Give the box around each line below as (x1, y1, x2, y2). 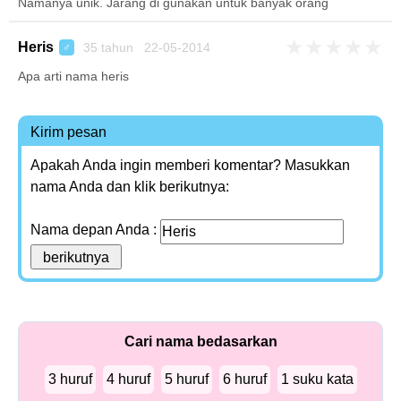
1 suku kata (280, 371, 354, 387)
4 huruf (106, 371, 150, 387)
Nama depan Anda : (30, 222, 160, 237)
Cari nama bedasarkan (124, 334, 277, 349)
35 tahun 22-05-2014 (80, 40, 210, 55)
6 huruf (222, 371, 267, 387)
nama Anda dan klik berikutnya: (30, 179, 229, 194)
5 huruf (164, 371, 209, 387)
